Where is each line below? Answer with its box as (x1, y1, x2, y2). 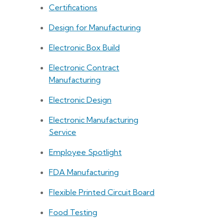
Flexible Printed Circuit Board (49, 187, 154, 197)
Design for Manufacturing (49, 22, 141, 33)
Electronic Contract (49, 63, 119, 73)
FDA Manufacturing (49, 167, 119, 177)
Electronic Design (49, 95, 111, 105)
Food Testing (49, 207, 97, 218)
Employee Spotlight (49, 147, 122, 157)
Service (49, 127, 76, 137)
